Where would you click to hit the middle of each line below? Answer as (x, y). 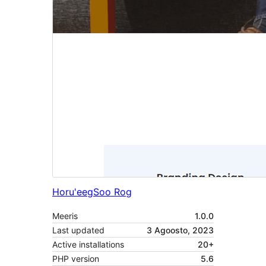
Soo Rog (113, 192)
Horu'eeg (73, 192)
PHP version (76, 259)
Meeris (65, 216)
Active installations (88, 245)
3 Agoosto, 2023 (180, 230)
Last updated (78, 230)
